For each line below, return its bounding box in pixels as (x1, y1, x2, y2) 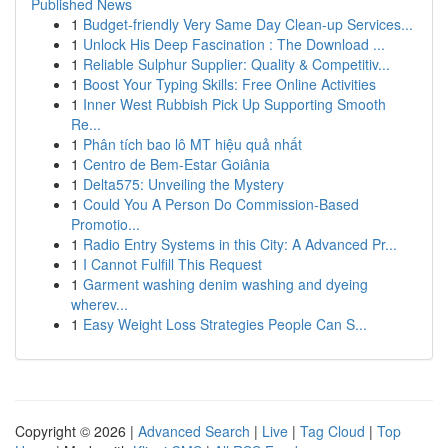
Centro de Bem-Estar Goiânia (83, 154, 270, 174)
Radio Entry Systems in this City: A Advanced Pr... (83, 234, 397, 254)
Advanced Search (138, 421, 250, 441)
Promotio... (71, 214, 140, 234)
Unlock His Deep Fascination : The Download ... (83, 34, 385, 54)
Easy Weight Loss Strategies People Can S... (83, 314, 367, 334)
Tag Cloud (300, 421, 365, 441)
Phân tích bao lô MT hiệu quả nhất (83, 134, 302, 154)
